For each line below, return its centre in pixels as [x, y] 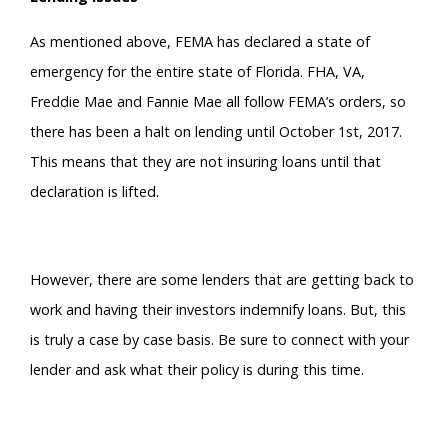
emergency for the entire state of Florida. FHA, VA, [197, 71]
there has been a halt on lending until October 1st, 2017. [216, 131]
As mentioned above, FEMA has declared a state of [200, 41]
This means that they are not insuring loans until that [205, 161]
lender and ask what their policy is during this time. [197, 370]
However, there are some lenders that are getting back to [222, 280]
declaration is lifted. [94, 191]
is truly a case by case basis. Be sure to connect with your [219, 340]
